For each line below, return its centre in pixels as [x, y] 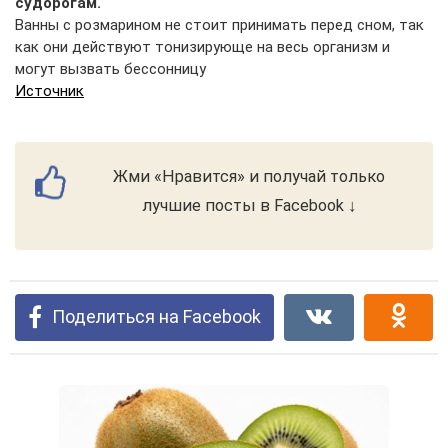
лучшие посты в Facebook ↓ [249, 206]
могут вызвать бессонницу [110, 69]
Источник [49, 91]
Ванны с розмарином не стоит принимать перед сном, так [219, 25]
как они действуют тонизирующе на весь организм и [202, 47]
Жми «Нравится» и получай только [249, 177]
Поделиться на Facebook [156, 317]
